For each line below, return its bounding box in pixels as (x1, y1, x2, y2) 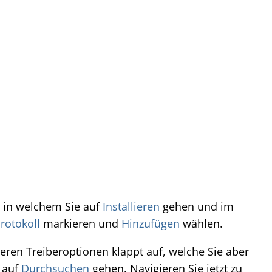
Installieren (103, 199, 160, 214)
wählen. (180, 216, 223, 231)
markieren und (40, 216, 121, 231)
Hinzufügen (121, 216, 180, 231)
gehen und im (160, 199, 234, 214)
